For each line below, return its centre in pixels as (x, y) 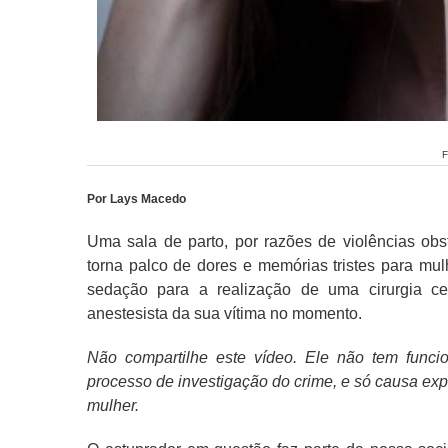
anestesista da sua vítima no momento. (224, 313)
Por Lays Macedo (136, 198)
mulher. (113, 405)
